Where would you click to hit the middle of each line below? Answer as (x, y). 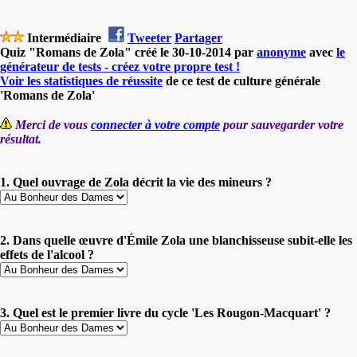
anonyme (281, 52)
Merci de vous (53, 124)
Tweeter (149, 37)
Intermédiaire (64, 37)
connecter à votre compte (155, 124)
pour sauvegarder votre (282, 124)
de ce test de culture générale (241, 80)
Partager (198, 37)
